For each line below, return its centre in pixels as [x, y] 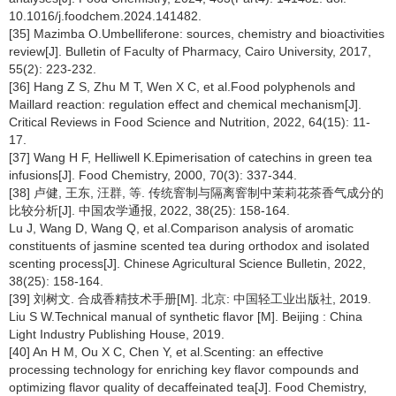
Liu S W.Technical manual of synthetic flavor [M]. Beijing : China [186, 316]
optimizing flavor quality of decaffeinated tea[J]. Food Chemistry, [188, 387]
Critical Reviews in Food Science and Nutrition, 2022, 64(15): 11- [190, 122]
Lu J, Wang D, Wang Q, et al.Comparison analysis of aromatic [181, 228]
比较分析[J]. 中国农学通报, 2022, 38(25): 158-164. [149, 210]
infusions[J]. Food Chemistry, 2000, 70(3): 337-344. [153, 175]
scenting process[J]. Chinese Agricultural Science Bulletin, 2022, [187, 263]
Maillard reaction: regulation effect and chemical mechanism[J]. [185, 104]
